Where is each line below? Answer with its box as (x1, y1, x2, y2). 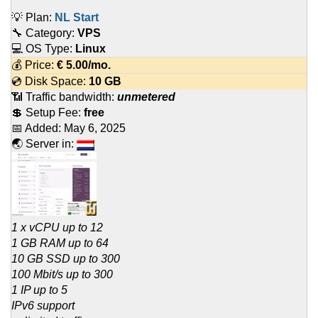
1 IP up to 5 (11, 284, 67, 297)
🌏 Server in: (11, 138, 77, 150)
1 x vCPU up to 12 (11, 221, 103, 234)
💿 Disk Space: (11, 75, 89, 88)
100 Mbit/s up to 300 (11, 268, 113, 281)
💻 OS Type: (11, 43, 75, 55)
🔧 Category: (11, 27, 77, 40)
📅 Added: (11, 122, 64, 135)
